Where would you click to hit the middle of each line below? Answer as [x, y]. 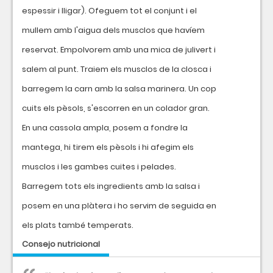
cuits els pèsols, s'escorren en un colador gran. [116, 108]
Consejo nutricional [61, 244]
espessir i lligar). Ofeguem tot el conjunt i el [109, 11]
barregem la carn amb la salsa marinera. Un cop [119, 89]
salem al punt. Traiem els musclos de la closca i [117, 69]
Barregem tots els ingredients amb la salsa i [111, 186]
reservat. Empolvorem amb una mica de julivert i [119, 50]
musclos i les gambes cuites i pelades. [99, 167]
